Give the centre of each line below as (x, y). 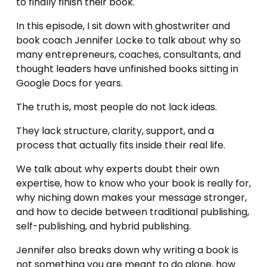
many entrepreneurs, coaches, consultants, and (128, 54)
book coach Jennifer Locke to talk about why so (128, 40)
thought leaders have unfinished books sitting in (127, 69)
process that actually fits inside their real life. (120, 145)
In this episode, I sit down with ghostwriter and (123, 26)
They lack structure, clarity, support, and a (115, 131)
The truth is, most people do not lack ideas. (116, 107)
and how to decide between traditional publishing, (132, 212)
